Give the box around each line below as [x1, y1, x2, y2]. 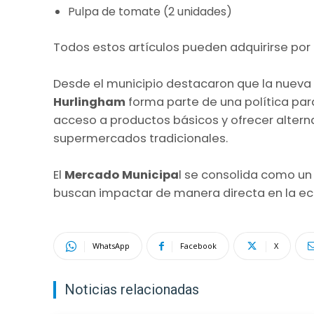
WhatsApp [93, 240, 130, 252]
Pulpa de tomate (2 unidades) [68, 4, 232, 20]
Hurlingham [53, 94, 128, 111]
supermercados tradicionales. [53, 130, 228, 147]
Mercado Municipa [64, 167, 179, 184]
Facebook [180, 240, 217, 252]
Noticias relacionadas [64, 281, 199, 299]
